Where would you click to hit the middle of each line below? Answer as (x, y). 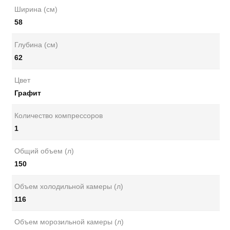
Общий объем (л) (44, 151)
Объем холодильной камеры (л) (69, 186)
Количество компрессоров (59, 116)
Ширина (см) (36, 9)
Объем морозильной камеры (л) (69, 222)
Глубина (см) (36, 45)
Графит (28, 93)
